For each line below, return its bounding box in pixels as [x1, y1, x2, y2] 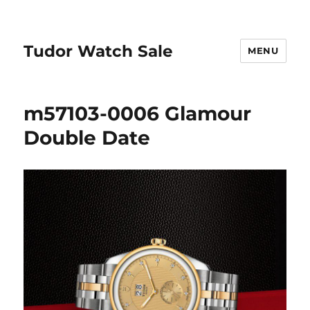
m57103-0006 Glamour [24, 102, 252, 125]
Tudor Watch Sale [24, 41, 174, 61]
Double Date [24, 126, 151, 149]
